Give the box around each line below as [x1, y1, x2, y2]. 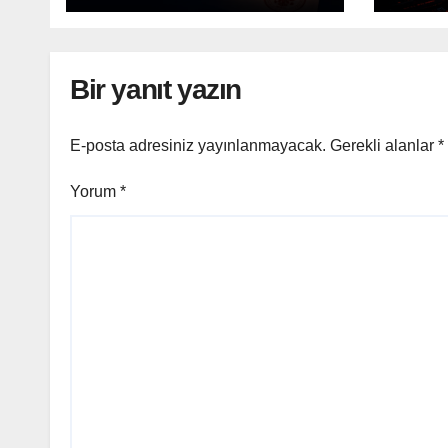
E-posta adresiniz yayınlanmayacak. [70, 136, 326, 154]
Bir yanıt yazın [70, 74, 241, 106]
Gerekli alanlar [330, 136, 438, 154]
